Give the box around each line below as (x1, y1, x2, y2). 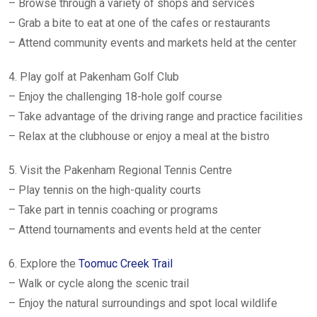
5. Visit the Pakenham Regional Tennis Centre (8, 163, 232, 177)
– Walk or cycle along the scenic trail (8, 277, 189, 290)
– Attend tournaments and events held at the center (8, 223, 261, 236)
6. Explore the (8, 257, 79, 270)
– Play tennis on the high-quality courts (8, 183, 201, 197)
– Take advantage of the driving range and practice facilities (8, 110, 303, 123)
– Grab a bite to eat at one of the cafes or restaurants (8, 16, 270, 30)
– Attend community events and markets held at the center (8, 36, 296, 50)
